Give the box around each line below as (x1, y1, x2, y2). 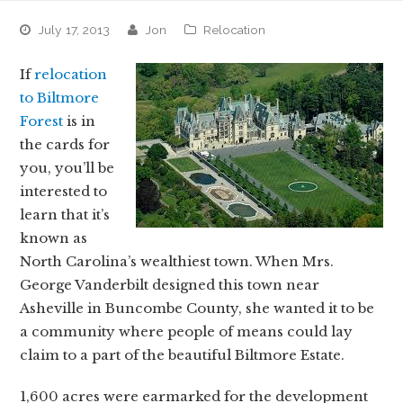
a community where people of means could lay (20, 323, 354, 341)
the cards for (20, 136, 111, 154)
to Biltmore (20, 89, 100, 107)
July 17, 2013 (38, 22, 111, 38)
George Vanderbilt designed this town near (20, 276, 320, 294)
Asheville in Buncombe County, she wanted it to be (20, 300, 375, 318)
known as (20, 229, 88, 247)
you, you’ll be (20, 159, 115, 177)
